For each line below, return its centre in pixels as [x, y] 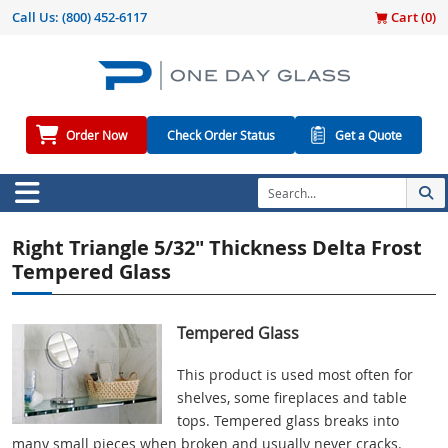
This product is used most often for [295, 375]
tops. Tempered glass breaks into [288, 421]
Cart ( [406, 17]
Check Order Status [221, 135]
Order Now [96, 135]
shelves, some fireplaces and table [292, 398]
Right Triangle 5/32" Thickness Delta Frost [217, 248]
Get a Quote [368, 135]
